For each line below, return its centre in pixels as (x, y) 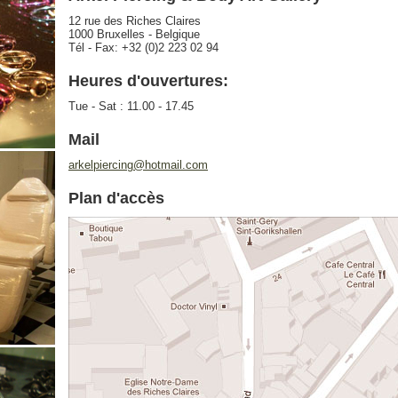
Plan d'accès (116, 198)
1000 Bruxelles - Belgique (134, 34)
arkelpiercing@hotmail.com (138, 165)
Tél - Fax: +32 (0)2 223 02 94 (143, 48)
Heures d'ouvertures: (148, 81)
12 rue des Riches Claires (135, 21)
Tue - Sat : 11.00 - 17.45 (131, 106)
